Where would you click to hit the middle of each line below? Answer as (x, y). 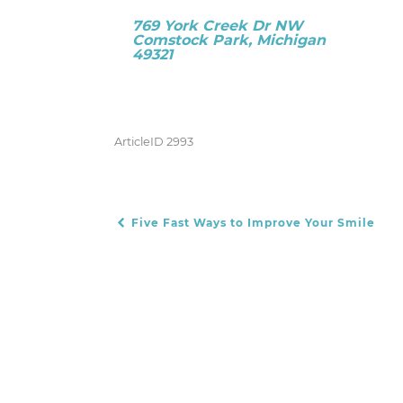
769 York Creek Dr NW (218, 26)
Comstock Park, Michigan (229, 40)
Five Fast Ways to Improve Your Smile (251, 223)
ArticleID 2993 (154, 142)
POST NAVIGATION (185, 233)
